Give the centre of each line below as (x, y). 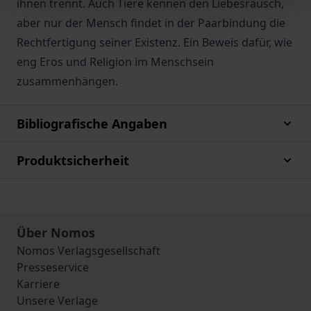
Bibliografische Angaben (92, 124)
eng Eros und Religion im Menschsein (115, 62)
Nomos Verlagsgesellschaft (89, 251)
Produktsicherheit (73, 160)
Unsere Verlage (57, 301)
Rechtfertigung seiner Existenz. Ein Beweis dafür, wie (154, 42)
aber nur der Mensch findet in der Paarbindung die (151, 23)
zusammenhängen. (67, 81)
